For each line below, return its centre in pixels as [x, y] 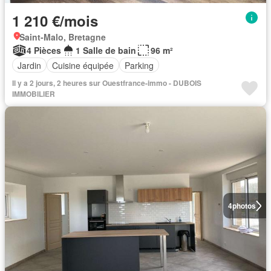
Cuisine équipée [83, 65]
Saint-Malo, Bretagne [63, 37]
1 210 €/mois [55, 21]
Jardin [29, 65]
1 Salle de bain [106, 50]
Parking [139, 65]
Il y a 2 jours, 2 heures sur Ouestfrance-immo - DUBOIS [107, 83]
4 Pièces [44, 50]
